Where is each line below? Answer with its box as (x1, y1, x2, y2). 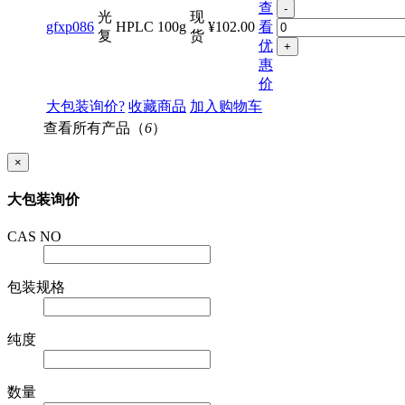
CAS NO (7, 229, 61, 245)
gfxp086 (46, 18, 94, 34)
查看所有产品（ (43, 119, 145, 136)
